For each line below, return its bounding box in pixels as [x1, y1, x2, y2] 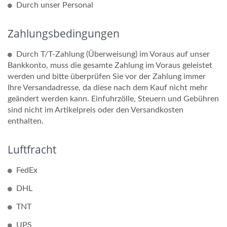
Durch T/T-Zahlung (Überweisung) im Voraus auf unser [16, 50, 210, 58]
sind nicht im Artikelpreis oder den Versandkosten [8, 106, 183, 114]
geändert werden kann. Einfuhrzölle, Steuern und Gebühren [8, 95, 219, 103]
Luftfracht [8, 142, 56, 157]
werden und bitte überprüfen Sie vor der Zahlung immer [8, 72, 206, 81]
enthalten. [8, 117, 44, 125]
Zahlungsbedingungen [8, 26, 120, 41]
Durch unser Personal [16, 1, 93, 9]
